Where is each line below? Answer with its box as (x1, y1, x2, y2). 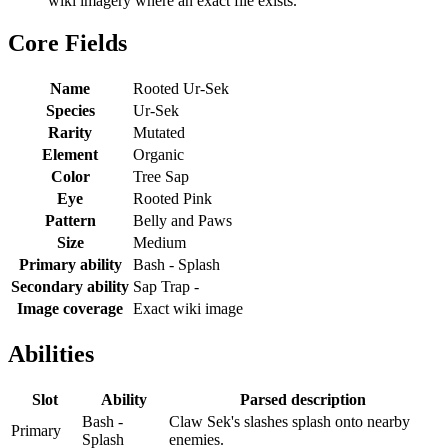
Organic (133, 145, 184, 163)
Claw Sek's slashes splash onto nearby (169, 412, 410, 430)
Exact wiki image (133, 299, 243, 317)
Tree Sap (133, 167, 189, 185)
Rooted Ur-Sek (133, 79, 229, 97)
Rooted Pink (133, 189, 212, 207)
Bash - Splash (133, 255, 220, 273)
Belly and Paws (133, 211, 232, 229)
